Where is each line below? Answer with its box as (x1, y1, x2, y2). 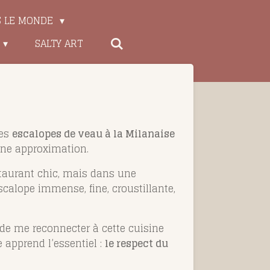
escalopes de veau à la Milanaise (12, 125, 175, 142)
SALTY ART (35, 35, 83, 52)
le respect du (105, 234, 168, 252)
